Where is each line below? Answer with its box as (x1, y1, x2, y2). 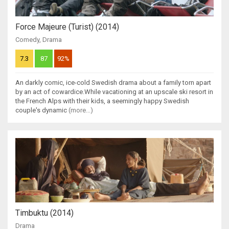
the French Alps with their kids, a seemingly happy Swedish (15, 97, 189, 105)
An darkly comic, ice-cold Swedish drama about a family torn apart (15, 79, 211, 87)
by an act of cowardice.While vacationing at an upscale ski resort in (15, 88, 213, 96)
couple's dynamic (15, 106, 68, 114)
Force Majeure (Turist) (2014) (15, 22, 119, 32)
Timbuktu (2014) (15, 208, 74, 218)
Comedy (15, 36, 39, 44)
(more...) (68, 106, 93, 114)
